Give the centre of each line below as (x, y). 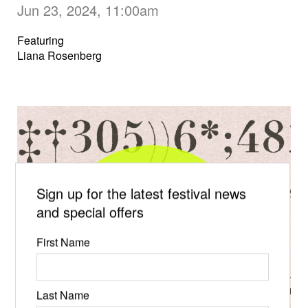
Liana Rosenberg (59, 55)
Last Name (63, 295)
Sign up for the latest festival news (142, 193)
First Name (64, 242)
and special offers (90, 212)
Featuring (41, 40)
